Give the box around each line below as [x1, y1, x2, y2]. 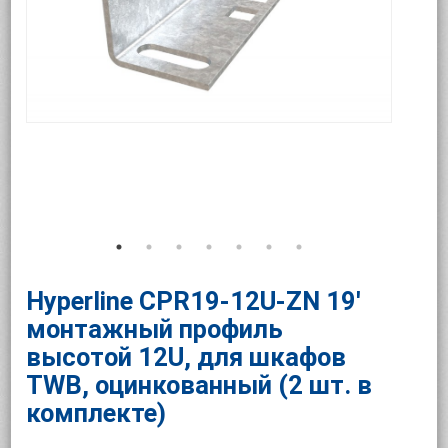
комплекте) [26, 398, 167, 428]
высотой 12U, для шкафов [26, 342, 347, 372]
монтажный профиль [26, 314, 284, 344]
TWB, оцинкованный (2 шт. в [26, 370, 373, 400]
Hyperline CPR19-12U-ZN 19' [26, 286, 362, 316]
